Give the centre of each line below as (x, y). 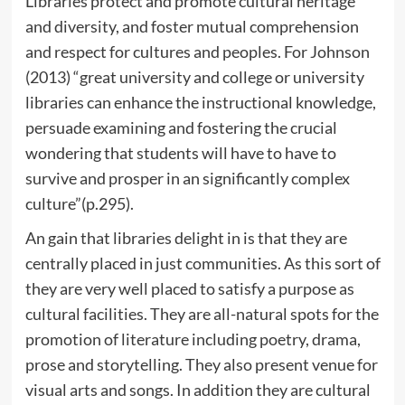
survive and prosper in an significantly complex (187, 178)
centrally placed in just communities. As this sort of (202, 263)
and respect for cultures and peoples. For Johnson (197, 51)
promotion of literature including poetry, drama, (193, 339)
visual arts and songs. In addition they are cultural (198, 389)
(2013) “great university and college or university (194, 76)
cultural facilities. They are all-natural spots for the (202, 313)
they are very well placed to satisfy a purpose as (189, 288)
